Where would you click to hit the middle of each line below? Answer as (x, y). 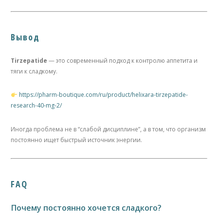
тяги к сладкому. (34, 72)
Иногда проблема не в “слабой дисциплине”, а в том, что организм (109, 129)
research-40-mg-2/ (36, 106)
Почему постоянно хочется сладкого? (86, 208)
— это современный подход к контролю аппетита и (123, 61)
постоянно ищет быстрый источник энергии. (77, 140)
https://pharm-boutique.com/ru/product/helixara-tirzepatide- (104, 95)
